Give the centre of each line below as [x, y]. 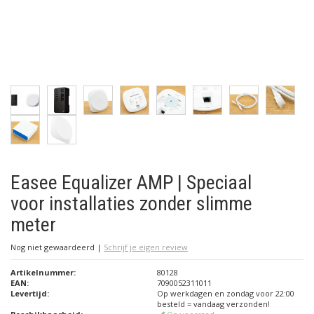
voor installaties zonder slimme [131, 204]
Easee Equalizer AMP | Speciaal [131, 183]
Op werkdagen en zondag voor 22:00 [226, 293]
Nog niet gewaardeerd [54, 247]
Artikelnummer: [43, 272]
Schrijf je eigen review [146, 247]
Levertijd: [30, 293]
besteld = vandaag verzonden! [213, 304]
